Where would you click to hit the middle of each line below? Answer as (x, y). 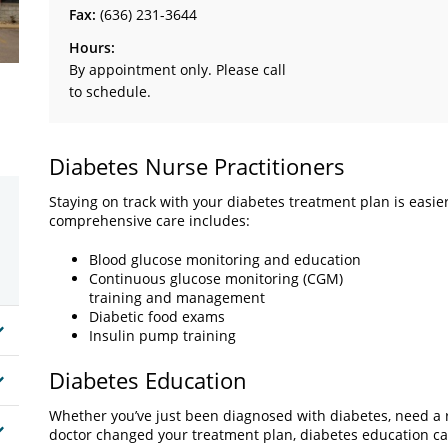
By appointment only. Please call (177, 69)
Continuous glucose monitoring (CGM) (216, 278)
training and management (177, 297)
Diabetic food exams (157, 316)
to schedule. (110, 91)
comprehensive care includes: (149, 220)
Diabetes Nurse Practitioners (197, 166)
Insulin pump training (162, 335)
